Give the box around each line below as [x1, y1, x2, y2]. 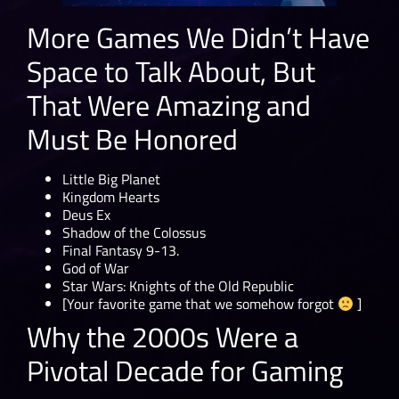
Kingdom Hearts [62, 185, 159, 208]
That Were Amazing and [27, 83, 311, 126]
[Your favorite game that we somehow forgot [62, 292, 338, 314]
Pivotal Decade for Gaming [27, 348, 349, 392]
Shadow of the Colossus [62, 221, 206, 243]
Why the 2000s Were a [27, 314, 298, 358]
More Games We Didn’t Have [27, 15, 370, 59]
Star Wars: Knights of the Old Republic [62, 274, 297, 297]
